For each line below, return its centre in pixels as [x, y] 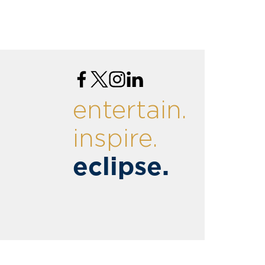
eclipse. [121, 167]
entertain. [130, 111]
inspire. [115, 139]
